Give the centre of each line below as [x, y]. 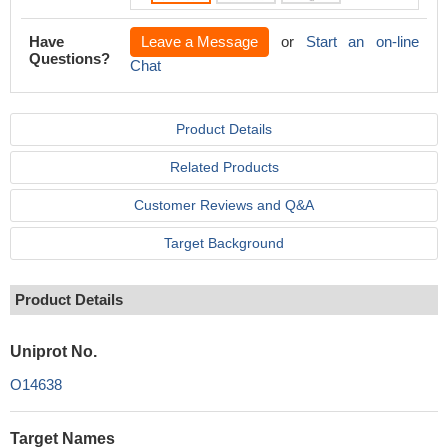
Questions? [69, 58]
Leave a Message [199, 41]
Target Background [224, 243]
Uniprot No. [53, 351]
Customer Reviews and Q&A [224, 205]
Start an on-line [362, 41]
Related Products [224, 167]
